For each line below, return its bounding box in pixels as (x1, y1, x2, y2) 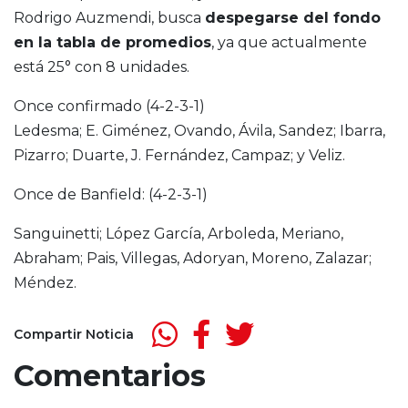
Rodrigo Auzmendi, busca (14, 9, 205, 27)
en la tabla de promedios (14, 34, 211, 52)
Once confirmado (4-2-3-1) (14, 97, 205, 116)
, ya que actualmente (211, 34, 367, 52)
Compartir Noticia (14, 325, 134, 342)
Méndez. (14, 274, 76, 292)
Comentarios (14, 358, 206, 394)
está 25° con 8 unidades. (14, 58, 189, 76)
